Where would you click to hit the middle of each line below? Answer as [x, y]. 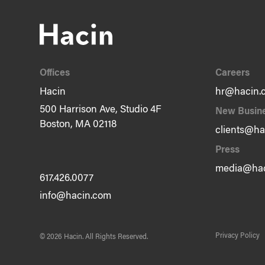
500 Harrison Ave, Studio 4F [101, 110]
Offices [55, 73]
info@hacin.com [76, 197]
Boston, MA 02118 [78, 125]
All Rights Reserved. [117, 237]
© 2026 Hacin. [63, 237]
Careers [232, 73]
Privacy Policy [237, 236]
